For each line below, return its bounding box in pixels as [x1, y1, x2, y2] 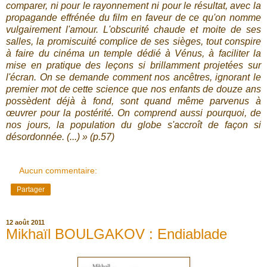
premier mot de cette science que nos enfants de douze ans [6, 84, 261, 95]
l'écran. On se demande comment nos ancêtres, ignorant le [6, 72, 261, 83]
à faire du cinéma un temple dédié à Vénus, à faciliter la [6, 48, 261, 59]
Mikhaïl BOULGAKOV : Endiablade [6, 226, 227, 243]
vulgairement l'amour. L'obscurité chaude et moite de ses [6, 24, 261, 35]
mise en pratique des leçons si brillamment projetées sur [6, 60, 261, 71]
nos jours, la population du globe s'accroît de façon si [6, 120, 261, 131]
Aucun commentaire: [19, 166, 98, 176]
